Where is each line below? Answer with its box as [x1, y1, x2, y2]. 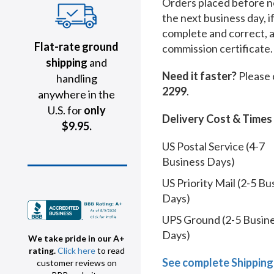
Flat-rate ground [34, 40, 119, 53]
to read [95, 245, 125, 256]
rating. [28, 245, 57, 256]
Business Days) [162, 155, 235, 169]
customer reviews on [36, 257, 117, 268]
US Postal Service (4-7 [162, 139, 265, 154]
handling [56, 72, 97, 85]
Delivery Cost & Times [162, 112, 272, 126]
